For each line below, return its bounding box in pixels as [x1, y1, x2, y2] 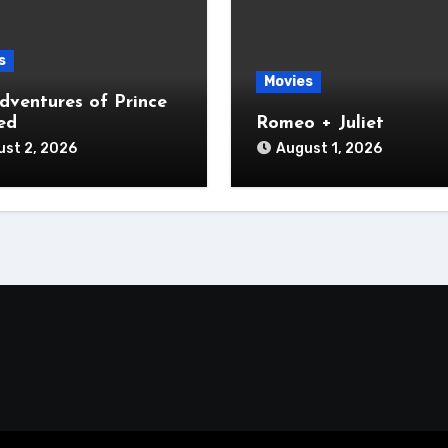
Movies [263, 73, 313, 90]
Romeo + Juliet [255, 114, 384, 133]
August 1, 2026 [275, 140, 382, 157]
